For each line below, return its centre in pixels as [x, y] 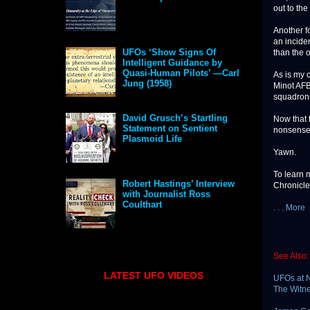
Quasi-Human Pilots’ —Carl [181, 73]
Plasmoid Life [153, 139]
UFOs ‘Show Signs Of [170, 53]
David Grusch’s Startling [175, 118]
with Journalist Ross [167, 194]
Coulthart [143, 205]
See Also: [291, 256]
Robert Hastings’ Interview [179, 184]
